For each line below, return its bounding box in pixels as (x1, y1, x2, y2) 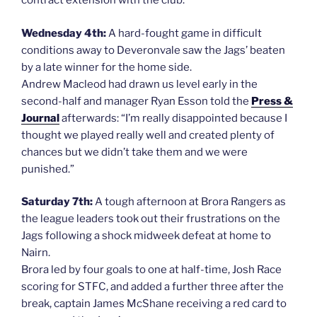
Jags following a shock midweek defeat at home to (21, 229, 271, 243)
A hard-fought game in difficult (106, 26, 262, 40)
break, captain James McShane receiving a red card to (21, 297, 287, 311)
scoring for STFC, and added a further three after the (21, 280, 284, 294)
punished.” (21, 162, 74, 175)
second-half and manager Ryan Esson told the (21, 94, 251, 108)
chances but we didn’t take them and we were (21, 145, 248, 158)
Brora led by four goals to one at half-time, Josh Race (21, 263, 282, 277)
